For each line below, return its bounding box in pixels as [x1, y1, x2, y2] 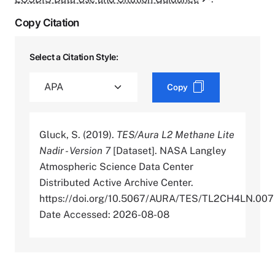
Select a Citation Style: [29, 51, 118, 62]
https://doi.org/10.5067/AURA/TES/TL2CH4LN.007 [39, 192, 274, 204]
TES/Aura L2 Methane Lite [117, 128, 234, 141]
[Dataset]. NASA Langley [110, 144, 227, 157]
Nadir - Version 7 [39, 144, 110, 157]
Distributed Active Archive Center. [39, 176, 193, 188]
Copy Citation [15, 16, 79, 29]
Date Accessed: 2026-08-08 [39, 208, 169, 220]
